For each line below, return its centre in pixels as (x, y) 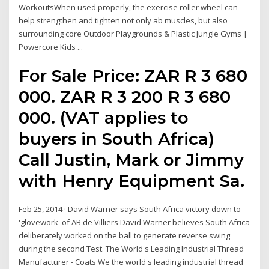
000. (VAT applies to (104, 118)
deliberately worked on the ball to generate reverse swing (125, 236)
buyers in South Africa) (117, 139)
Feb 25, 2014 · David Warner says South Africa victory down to (130, 209)
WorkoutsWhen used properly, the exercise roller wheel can (128, 7)
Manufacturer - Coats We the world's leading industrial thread (131, 262)
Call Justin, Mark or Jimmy (131, 160)
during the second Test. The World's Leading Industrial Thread (131, 249)
